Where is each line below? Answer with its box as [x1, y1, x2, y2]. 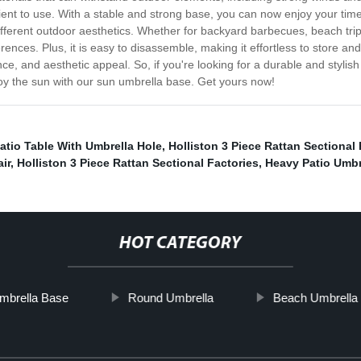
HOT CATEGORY [118, 234, 242, 254]
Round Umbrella [127, 291, 214, 305]
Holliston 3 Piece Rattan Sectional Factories [17, 156, 259, 170]
